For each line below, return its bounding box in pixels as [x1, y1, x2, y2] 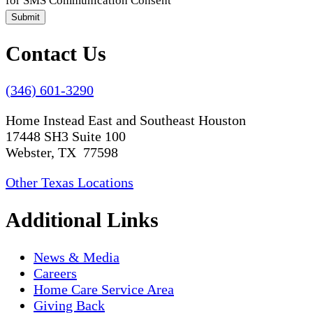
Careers [34, 265, 77, 282]
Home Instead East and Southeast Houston [6, 112, 246, 129]
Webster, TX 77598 [6, 145, 118, 161]
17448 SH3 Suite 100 [6, 129, 126, 145]
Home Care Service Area [34, 282, 174, 298]
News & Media [34, 249, 119, 265]
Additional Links [6, 208, 159, 232]
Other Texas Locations [6, 175, 133, 191]
